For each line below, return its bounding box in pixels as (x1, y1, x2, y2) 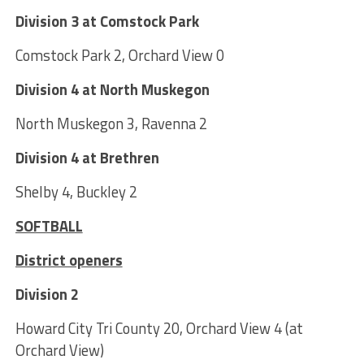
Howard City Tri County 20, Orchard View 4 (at (15, 317, 303, 340)
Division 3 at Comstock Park (15, 10, 199, 33)
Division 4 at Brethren (15, 146, 159, 170)
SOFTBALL (15, 214, 83, 238)
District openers (15, 249, 123, 272)
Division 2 (15, 283, 79, 306)
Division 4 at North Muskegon (15, 78, 210, 102)
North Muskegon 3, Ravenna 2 (15, 112, 207, 136)
